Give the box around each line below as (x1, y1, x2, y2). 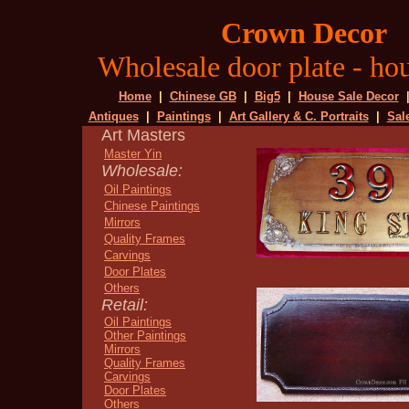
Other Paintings (104, 329, 186, 342)
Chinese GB (169, 89, 236, 103)
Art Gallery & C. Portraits (228, 110, 369, 123)
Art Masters (97, 126, 185, 144)
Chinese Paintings (104, 199, 200, 213)
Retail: (97, 296, 148, 314)
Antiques (88, 110, 139, 123)
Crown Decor (221, 16, 387, 49)
